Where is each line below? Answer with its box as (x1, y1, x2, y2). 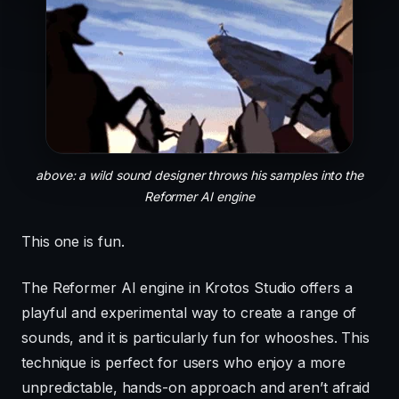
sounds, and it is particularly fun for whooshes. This (21, 329, 370, 347)
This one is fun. (21, 232, 125, 251)
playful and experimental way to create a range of (21, 304, 357, 322)
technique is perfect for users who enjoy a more (21, 354, 346, 372)
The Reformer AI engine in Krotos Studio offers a (21, 279, 353, 297)
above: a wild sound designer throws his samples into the (36, 167, 363, 183)
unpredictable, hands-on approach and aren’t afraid (21, 379, 370, 397)
